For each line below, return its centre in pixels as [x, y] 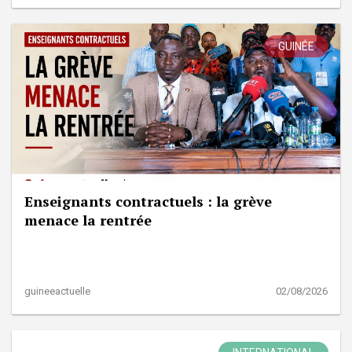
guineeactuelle [57, 291]
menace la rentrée [88, 220]
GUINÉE [296, 46]
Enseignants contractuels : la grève [148, 201]
